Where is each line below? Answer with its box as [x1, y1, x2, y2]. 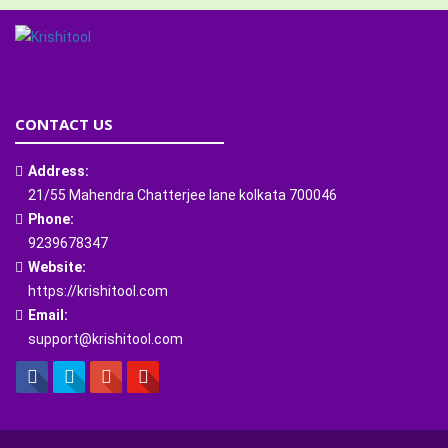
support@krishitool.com [28, 331, 183, 347]
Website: [28, 259, 86, 275]
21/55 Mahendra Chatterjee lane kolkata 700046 [28, 187, 337, 203]
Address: [28, 163, 89, 179]
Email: [28, 307, 68, 323]
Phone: [28, 211, 74, 227]
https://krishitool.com [28, 283, 168, 299]
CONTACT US [15, 114, 113, 134]
